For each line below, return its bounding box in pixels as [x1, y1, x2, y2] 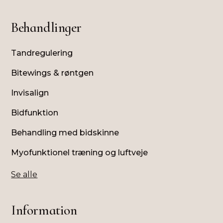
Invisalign [11, 88, 49, 98]
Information [11, 202, 77, 219]
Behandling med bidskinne [11, 128, 119, 137]
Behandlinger [11, 19, 82, 36]
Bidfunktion [11, 108, 59, 117]
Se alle [11, 170, 38, 179]
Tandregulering [11, 48, 73, 58]
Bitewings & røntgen [11, 68, 94, 78]
